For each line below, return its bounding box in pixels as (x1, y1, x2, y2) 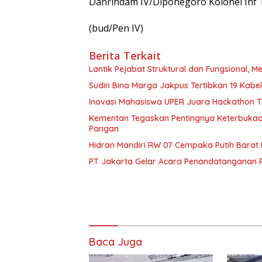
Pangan (89, 123, 119, 134)
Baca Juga (89, 235, 142, 249)
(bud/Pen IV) (89, 21, 143, 35)
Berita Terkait (89, 48, 161, 63)
